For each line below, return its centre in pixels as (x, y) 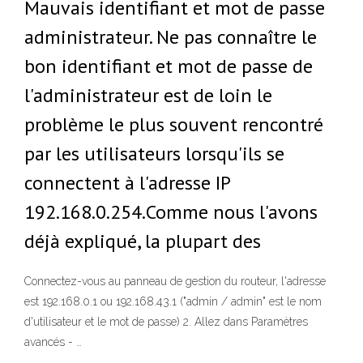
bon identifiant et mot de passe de (169, 66)
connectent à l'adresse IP (127, 183)
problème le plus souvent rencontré (174, 124)
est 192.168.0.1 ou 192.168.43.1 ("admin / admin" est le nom (173, 302)
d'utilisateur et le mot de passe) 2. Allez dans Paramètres (166, 322)
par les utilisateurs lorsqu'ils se (154, 154)
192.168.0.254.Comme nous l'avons (171, 212)
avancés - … (53, 342)
